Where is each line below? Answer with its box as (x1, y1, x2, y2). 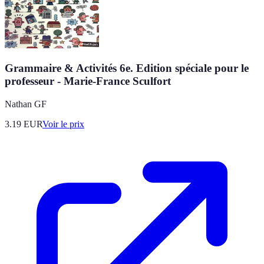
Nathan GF (5, 98, 47, 109)
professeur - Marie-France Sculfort (5, 74, 171, 87)
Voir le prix (42, 118, 84, 129)
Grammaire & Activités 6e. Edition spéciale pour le (5, 61, 249, 74)
